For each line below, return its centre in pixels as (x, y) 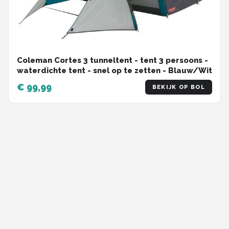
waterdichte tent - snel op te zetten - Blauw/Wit (114, 71)
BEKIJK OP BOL (178, 87)
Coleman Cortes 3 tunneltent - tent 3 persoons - (112, 61)
